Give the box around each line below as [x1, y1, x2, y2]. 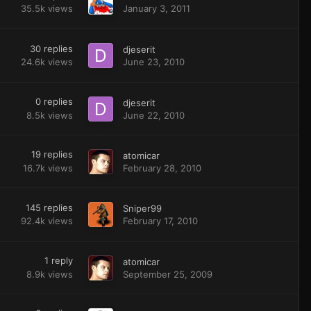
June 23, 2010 [122, 56, 185, 67]
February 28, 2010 [122, 162, 201, 174]
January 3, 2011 [122, 3, 190, 14]
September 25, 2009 [122, 268, 212, 280]
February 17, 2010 [122, 215, 198, 226]
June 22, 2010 [122, 109, 185, 121]
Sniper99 [122, 203, 162, 214]
